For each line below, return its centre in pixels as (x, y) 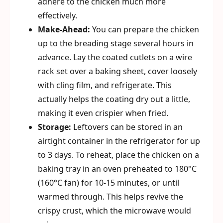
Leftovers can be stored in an (127, 127)
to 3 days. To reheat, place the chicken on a (118, 155)
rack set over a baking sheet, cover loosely (117, 71)
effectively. (57, 15)
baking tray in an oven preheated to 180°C (117, 169)
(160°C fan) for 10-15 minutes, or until (109, 183)
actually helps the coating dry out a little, (114, 99)
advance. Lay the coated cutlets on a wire (115, 57)
